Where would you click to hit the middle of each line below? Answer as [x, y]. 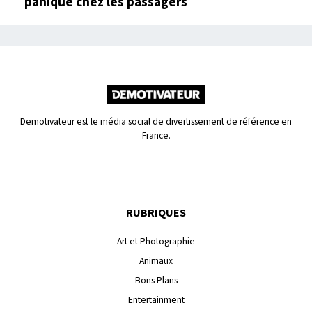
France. [156, 136]
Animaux [156, 261]
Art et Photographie [156, 242]
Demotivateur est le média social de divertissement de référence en [156, 122]
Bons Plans [156, 281]
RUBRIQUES [156, 213]
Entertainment [156, 300]
